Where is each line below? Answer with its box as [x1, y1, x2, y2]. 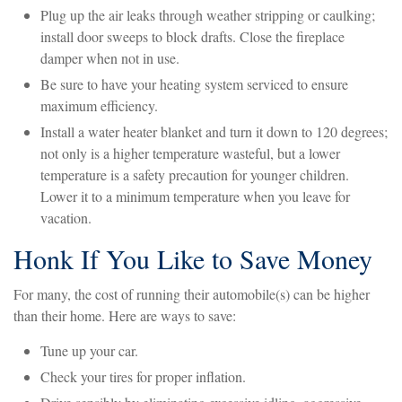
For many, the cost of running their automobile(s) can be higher [13, 284, 370, 304]
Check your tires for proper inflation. [40, 367, 246, 387]
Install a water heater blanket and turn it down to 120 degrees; [40, 122, 388, 142]
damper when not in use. [40, 48, 179, 68]
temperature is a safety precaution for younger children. [40, 165, 349, 185]
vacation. [40, 208, 92, 228]
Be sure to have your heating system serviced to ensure [40, 74, 348, 94]
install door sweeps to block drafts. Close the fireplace [40, 27, 345, 47]
